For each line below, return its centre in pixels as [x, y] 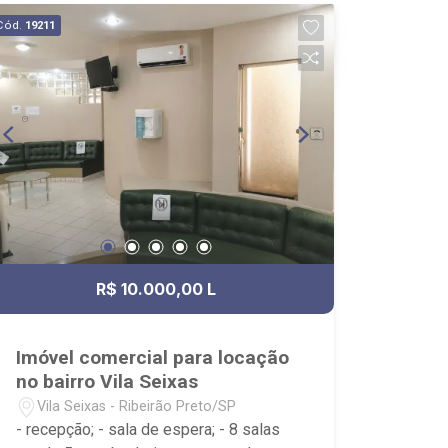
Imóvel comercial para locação [153, 358]
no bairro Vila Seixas [107, 382]
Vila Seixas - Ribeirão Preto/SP [137, 406]
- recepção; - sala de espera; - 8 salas [148, 430]
